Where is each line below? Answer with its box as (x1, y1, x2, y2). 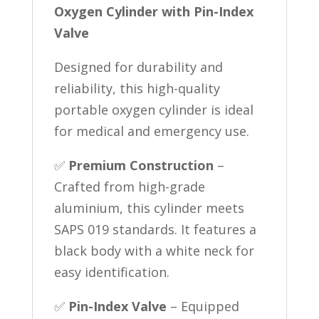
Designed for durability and (53, 58, 223, 75)
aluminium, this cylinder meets (53, 199, 244, 216)
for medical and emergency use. (53, 122, 249, 140)
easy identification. (53, 263, 169, 281)
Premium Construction (68, 157, 214, 174)
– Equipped (166, 298, 239, 315)
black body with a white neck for (53, 242, 254, 259)
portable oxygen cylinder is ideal (53, 101, 253, 118)
